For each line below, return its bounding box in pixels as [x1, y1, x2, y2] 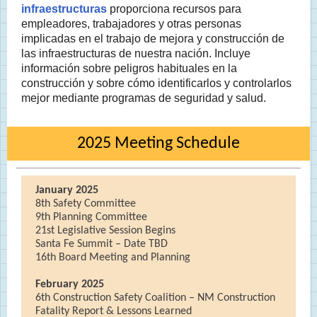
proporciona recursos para [107, 3, 241, 15]
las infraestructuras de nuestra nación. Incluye [21, 47, 250, 59]
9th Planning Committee [35, 212, 147, 223]
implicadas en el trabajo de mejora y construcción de [21, 33, 284, 45]
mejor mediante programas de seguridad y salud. [21, 92, 266, 104]
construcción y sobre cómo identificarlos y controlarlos [21, 77, 292, 89]
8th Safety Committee [35, 198, 136, 209]
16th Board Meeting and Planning [35, 252, 190, 263]
